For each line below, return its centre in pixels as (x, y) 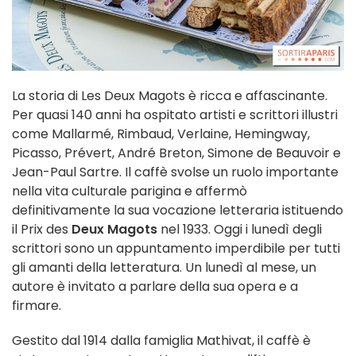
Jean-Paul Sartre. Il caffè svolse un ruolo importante (175, 172)
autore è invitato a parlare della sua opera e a (155, 287)
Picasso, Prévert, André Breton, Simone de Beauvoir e (176, 153)
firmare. (37, 306)
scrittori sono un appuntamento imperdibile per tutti (176, 249)
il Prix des (42, 230)
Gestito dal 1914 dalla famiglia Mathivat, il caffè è (161, 341)
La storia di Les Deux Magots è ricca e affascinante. (170, 96)
